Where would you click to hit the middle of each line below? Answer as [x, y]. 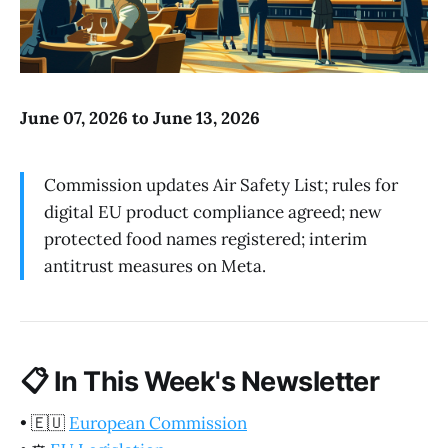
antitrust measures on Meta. [155, 266]
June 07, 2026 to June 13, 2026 [140, 117]
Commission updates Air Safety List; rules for [221, 185]
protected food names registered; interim [205, 239]
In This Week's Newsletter [214, 381]
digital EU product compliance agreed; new [213, 212]
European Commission [158, 423]
